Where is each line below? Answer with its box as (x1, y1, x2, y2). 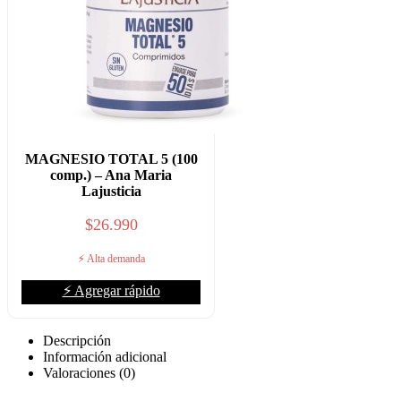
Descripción (43, 332, 111, 348)
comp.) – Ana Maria (50, 166, 172, 183)
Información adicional (43, 348, 166, 364)
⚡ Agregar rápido (62, 282, 160, 298)
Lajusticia (81, 183, 141, 199)
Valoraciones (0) (43, 364, 135, 380)
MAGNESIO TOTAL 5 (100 (24, 150, 198, 166)
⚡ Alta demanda (77, 252, 145, 265)
